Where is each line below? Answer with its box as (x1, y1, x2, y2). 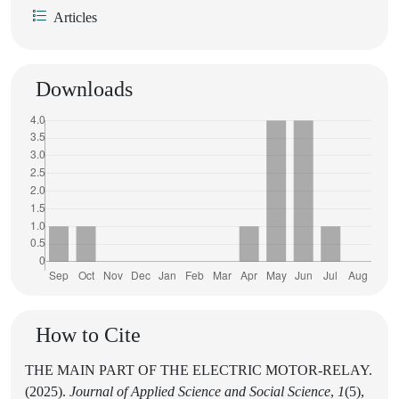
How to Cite (36, 322, 141, 346)
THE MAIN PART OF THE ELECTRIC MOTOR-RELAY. (25, 362, 372, 378)
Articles (53, 9, 97, 25)
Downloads (36, 77, 133, 101)
